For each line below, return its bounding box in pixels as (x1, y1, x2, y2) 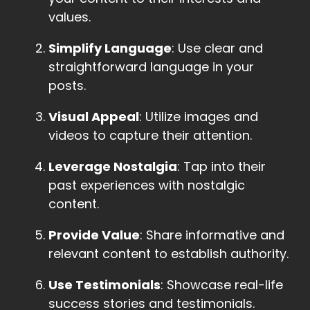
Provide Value (48, 226, 140, 244)
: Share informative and (140, 226, 284, 244)
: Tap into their (177, 158, 266, 176)
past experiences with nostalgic (48, 176, 245, 194)
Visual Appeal (48, 108, 139, 126)
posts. (48, 77, 86, 95)
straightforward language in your (48, 58, 254, 76)
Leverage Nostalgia (48, 158, 177, 176)
